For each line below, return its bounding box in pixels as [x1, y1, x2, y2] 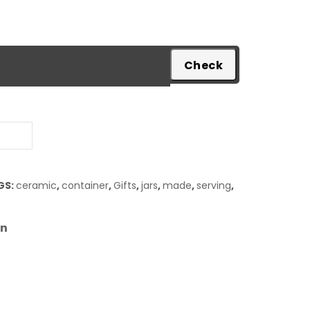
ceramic [16, 179, 57, 192]
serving [197, 179, 231, 192]
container [62, 179, 109, 192]
